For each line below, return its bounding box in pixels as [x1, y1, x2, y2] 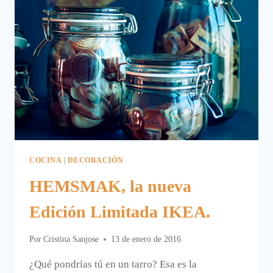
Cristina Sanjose [43, 235, 99, 244]
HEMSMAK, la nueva [29, 176, 191, 196]
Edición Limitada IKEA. [29, 202, 210, 221]
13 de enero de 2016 [111, 235, 182, 244]
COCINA [29, 155, 62, 165]
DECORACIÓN [68, 155, 124, 165]
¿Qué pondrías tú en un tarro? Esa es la [29, 258, 197, 271]
